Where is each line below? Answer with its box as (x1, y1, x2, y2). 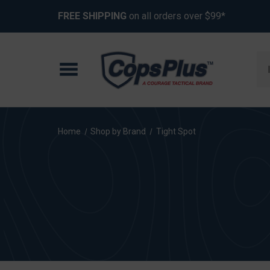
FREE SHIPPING (58, 10, 127, 22)
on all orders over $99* (127, 10, 225, 22)
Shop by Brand (90, 127, 146, 136)
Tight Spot (155, 127, 196, 136)
